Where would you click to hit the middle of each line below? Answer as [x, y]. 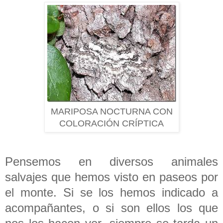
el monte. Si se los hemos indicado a [111, 192]
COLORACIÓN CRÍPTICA [111, 123]
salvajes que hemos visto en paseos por [111, 177]
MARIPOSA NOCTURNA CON [111, 111]
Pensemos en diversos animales [111, 161]
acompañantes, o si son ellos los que [111, 208]
